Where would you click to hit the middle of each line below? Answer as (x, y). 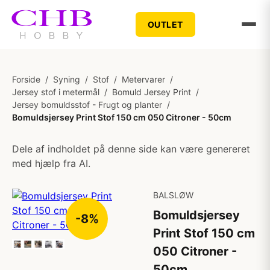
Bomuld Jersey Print (152, 92)
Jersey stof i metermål (56, 92)
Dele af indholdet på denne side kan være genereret (131, 149)
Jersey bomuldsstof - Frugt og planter (87, 105)
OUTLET (165, 24)
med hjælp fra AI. (51, 163)
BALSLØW (173, 195)
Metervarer (143, 79)
